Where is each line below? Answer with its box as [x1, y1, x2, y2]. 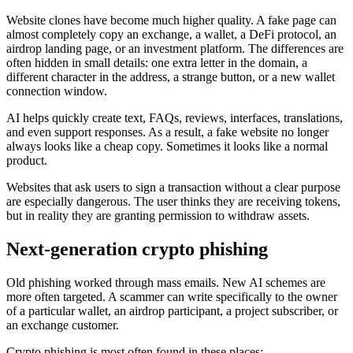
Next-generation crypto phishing [6, 239, 268, 260]
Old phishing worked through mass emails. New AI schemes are [6, 276, 325, 290]
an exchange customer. [6, 318, 119, 333]
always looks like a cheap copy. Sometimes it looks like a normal [6, 139, 328, 154]
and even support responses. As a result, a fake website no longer [6, 125, 329, 139]
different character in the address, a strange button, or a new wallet [6, 70, 335, 84]
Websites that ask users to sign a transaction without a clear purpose [6, 180, 340, 195]
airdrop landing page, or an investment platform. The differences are [6, 42, 344, 56]
